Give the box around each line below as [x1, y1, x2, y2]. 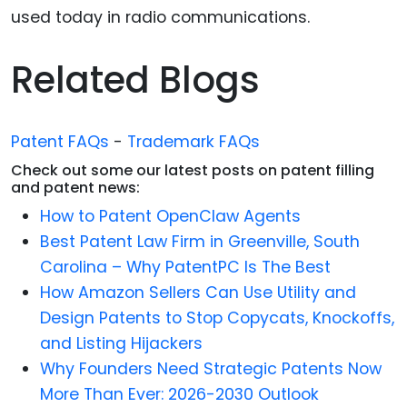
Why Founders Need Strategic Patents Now [40, 357, 382, 380]
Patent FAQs [11, 130, 109, 153]
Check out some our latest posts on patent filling [11, 159, 374, 181]
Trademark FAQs [127, 130, 260, 153]
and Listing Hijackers [40, 332, 203, 354]
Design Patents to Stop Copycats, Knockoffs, [40, 306, 394, 329]
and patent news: [11, 176, 140, 198]
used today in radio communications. [11, 6, 310, 29]
